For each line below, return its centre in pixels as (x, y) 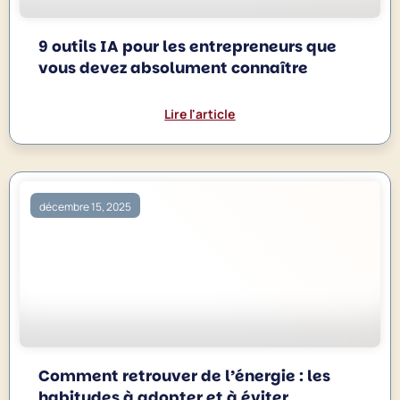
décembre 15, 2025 (86, 207)
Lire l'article (200, 113)
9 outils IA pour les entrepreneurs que (188, 46)
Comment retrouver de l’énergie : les (185, 375)
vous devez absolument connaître (174, 67)
